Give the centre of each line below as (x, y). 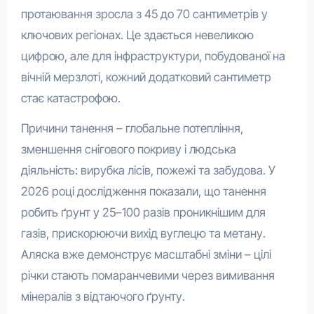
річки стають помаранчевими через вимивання (148, 275)
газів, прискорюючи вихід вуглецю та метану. (143, 233)
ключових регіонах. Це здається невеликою (137, 35)
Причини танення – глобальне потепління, (132, 128)
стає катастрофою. (70, 98)
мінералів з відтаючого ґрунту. (103, 296)
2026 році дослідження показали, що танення (143, 191)
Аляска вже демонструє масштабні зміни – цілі (146, 254)
